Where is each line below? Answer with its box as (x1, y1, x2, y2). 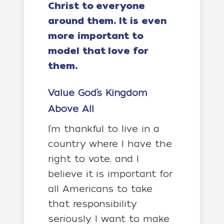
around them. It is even (48, 15, 166, 26)
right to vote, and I (48, 153, 139, 164)
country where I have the (48, 138, 172, 149)
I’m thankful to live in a (48, 123, 159, 134)
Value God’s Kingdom (48, 87, 147, 98)
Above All (48, 103, 94, 114)
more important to (48, 30, 144, 41)
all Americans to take (48, 183, 152, 194)
